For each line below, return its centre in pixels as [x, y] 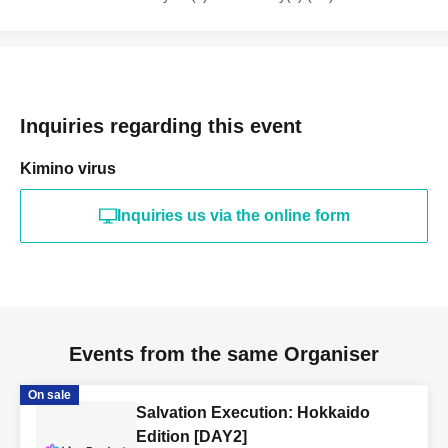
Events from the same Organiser [224, 354]
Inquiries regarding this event [161, 126]
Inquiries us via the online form [233, 215]
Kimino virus [68, 168]
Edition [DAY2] [191, 436]
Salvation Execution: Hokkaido [253, 412]
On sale [49, 395]
